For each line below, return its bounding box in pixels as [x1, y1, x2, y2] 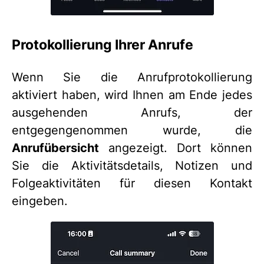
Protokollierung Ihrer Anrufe [12, 35, 193, 53]
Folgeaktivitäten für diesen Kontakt [12, 176, 252, 191]
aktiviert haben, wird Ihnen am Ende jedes [12, 88, 252, 103]
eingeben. [12, 194, 68, 209]
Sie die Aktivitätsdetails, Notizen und [12, 159, 252, 173]
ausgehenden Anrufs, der [12, 105, 252, 120]
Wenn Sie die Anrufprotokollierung [12, 70, 252, 85]
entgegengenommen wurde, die [12, 123, 252, 138]
